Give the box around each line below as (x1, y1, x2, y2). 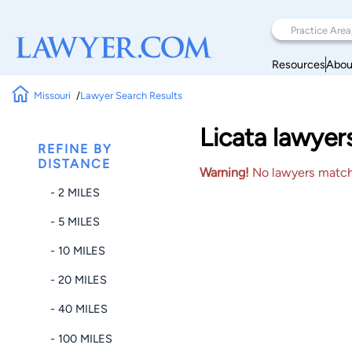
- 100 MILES (50, 331, 112, 346)
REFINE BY (38, 141, 112, 156)
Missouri (34, 89, 71, 101)
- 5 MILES (50, 214, 100, 229)
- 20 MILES (50, 273, 107, 288)
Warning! (199, 165, 249, 180)
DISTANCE (38, 156, 111, 171)
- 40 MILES (50, 302, 108, 317)
